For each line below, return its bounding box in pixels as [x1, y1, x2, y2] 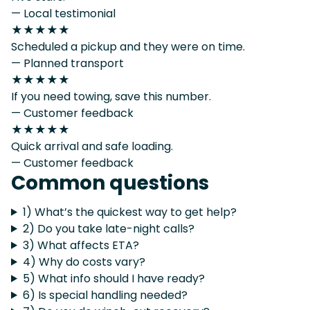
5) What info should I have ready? [22, 270, 205, 286]
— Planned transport [11, 55, 124, 71]
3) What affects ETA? [22, 237, 139, 253]
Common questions [11, 169, 209, 197]
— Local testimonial [11, 5, 116, 21]
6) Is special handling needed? [22, 286, 188, 303]
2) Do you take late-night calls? [22, 220, 194, 237]
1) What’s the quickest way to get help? [22, 203, 237, 220]
